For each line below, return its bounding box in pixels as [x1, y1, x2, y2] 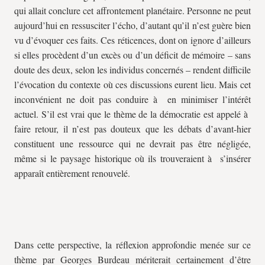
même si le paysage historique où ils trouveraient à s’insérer [14, 152, 251, 164]
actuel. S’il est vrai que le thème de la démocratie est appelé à [14, 108, 251, 120]
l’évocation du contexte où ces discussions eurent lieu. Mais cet [14, 78, 251, 91]
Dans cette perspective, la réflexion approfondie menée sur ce [14, 238, 251, 251]
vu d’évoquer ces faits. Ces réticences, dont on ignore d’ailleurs [14, 34, 251, 46]
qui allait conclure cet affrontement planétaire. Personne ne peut [14, 4, 251, 17]
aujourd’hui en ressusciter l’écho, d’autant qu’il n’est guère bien [14, 19, 251, 31]
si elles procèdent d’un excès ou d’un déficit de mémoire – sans [14, 49, 251, 61]
